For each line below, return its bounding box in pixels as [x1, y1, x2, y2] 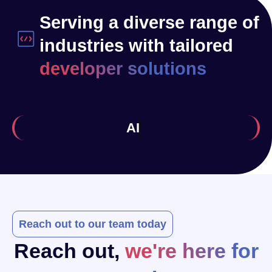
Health [127, 120, 168, 135]
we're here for [124, 239, 259, 263]
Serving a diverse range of [39, 12, 259, 33]
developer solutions [39, 58, 206, 79]
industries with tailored [39, 35, 233, 56]
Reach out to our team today [19, 218, 166, 231]
